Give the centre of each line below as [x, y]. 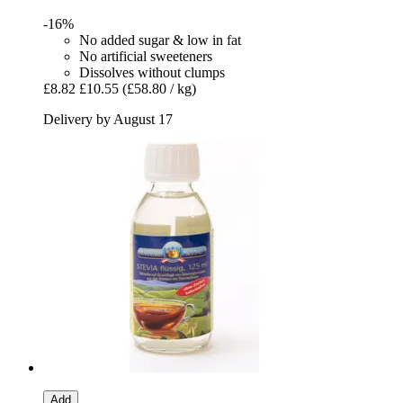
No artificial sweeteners [146, 57]
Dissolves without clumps [152, 73]
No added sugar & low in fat [160, 40]
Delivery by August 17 [108, 120]
